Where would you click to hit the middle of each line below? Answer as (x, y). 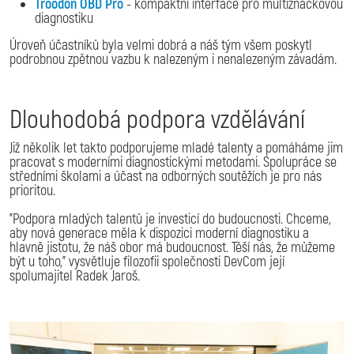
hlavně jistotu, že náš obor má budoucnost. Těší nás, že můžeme (172, 248)
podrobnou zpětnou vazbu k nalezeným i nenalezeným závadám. (173, 60)
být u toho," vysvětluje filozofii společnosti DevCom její (147, 262)
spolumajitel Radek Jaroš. (75, 277)
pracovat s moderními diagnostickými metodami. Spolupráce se (173, 163)
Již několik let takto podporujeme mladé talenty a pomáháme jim (176, 149)
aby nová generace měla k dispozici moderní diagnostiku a (159, 234)
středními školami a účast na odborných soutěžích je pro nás (166, 177)
